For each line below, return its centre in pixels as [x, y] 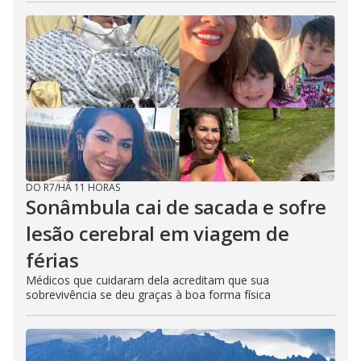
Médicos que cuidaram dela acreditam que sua [147, 280]
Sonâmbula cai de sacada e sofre [176, 207]
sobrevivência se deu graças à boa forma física [148, 295]
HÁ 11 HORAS [89, 188]
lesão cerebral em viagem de [158, 234]
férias [52, 260]
